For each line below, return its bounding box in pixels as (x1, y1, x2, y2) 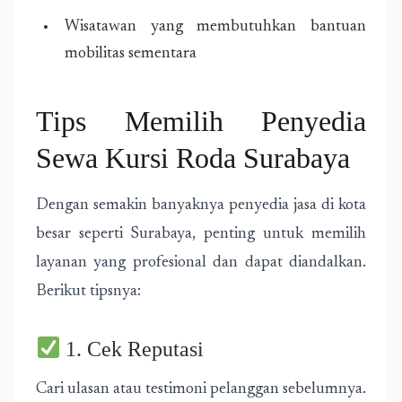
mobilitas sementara (65, 46, 197, 62)
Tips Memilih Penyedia (36, 105, 366, 137)
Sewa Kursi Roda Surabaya (36, 142, 350, 174)
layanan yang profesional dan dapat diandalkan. (36, 255, 366, 271)
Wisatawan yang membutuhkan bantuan (65, 19, 366, 35)
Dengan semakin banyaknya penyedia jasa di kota (36, 197, 366, 214)
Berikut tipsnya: (36, 284, 141, 300)
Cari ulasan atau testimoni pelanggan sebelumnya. (36, 381, 366, 398)
